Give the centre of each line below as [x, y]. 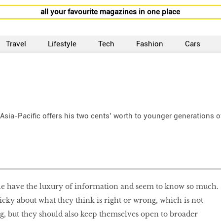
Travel [16, 44]
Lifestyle [62, 44]
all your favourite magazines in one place [110, 12]
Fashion [150, 44]
